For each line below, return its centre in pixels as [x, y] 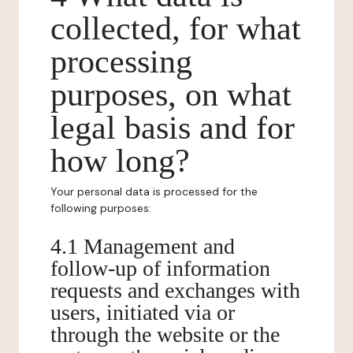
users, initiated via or [143, 312]
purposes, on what [171, 95]
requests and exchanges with [175, 290]
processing [121, 61]
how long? [120, 161]
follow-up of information [160, 268]
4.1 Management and [143, 246]
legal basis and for [173, 128]
